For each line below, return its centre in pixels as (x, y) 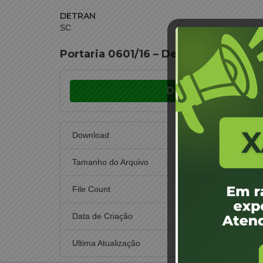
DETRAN (78, 16)
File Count (91, 189)
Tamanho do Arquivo (110, 162)
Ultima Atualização (106, 243)
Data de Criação (102, 216)
